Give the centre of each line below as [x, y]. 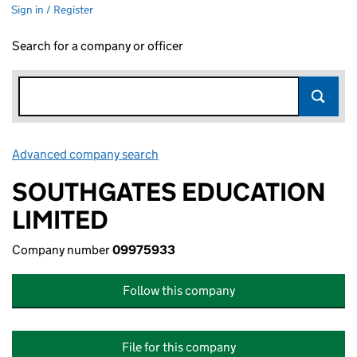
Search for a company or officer [98, 46]
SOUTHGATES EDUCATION [169, 192]
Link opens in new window [231, 154]
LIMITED [60, 220]
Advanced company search [85, 154]
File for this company [178, 347]
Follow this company [178, 290]
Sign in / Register [52, 10]
